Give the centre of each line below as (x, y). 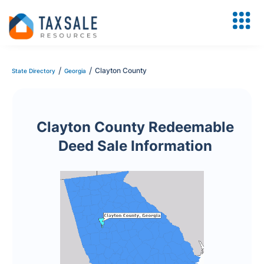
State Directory (34, 71)
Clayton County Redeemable (135, 127)
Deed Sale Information (135, 146)
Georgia (75, 71)
